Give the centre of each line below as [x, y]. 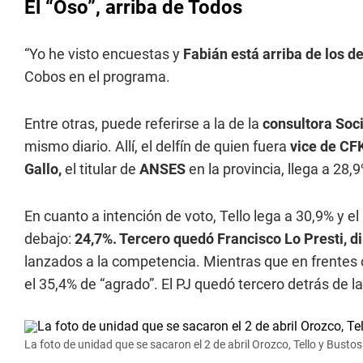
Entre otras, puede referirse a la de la [142, 124]
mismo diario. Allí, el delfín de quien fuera [157, 146]
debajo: [48, 239]
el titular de [102, 169]
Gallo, [45, 169]
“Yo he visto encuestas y [104, 54]
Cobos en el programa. [97, 77]
